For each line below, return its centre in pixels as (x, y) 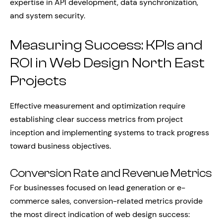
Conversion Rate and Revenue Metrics (111, 174)
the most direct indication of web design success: (100, 215)
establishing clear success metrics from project (96, 119)
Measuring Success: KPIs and (106, 45)
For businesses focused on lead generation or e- (98, 188)
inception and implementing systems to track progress (110, 133)
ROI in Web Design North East (107, 63)
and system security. (48, 15)
